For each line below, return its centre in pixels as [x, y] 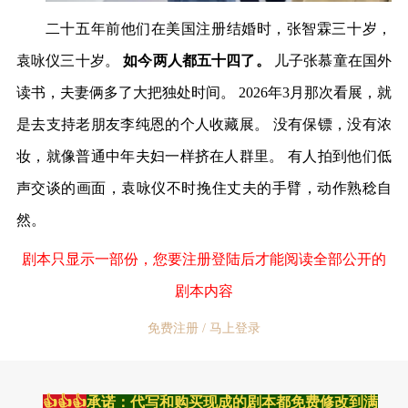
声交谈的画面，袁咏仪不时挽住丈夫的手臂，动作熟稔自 [204, 188]
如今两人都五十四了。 [199, 60]
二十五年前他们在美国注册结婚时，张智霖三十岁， [219, 28]
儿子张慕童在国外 [333, 60]
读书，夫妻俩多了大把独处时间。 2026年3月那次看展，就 [204, 92]
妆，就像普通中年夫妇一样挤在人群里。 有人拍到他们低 [204, 156]
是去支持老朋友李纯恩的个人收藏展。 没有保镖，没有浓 [204, 124]
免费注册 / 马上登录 [204, 328]
